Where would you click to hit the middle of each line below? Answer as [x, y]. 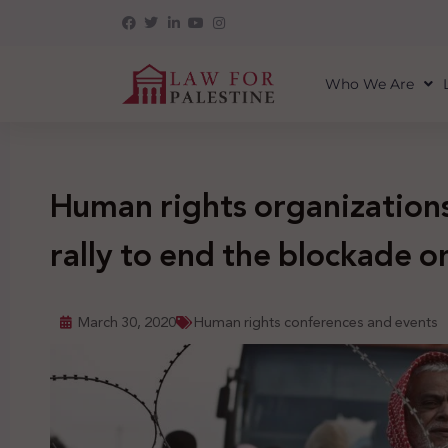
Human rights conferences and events [316, 322]
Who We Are [369, 84]
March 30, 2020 [127, 322]
